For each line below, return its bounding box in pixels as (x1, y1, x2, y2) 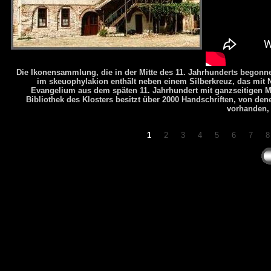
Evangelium (30, 85, 78, 95)
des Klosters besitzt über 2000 (64, 94, 181, 104)
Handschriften (181, 94, 233, 104)
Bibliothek (26, 94, 64, 104)
